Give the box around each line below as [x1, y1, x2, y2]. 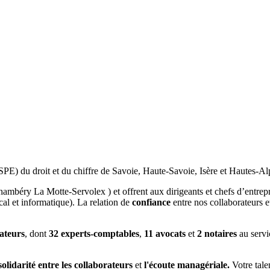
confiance [132, 197, 171, 208]
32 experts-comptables [49, 228, 139, 239]
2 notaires [197, 228, 237, 239]
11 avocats [144, 228, 186, 239]
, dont [25, 228, 49, 239]
